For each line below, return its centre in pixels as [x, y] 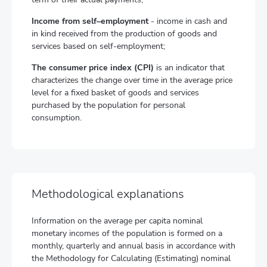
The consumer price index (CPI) [93, 68]
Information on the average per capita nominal [117, 221]
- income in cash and [188, 21]
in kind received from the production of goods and [124, 34]
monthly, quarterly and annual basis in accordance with [133, 246]
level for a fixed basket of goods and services [115, 93]
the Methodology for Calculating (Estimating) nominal [131, 258]
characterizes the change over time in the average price [132, 80]
